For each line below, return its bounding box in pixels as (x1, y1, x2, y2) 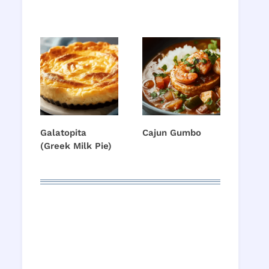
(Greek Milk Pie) (40, 141, 112, 152)
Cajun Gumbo (142, 127, 201, 139)
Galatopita (40, 127, 86, 139)
